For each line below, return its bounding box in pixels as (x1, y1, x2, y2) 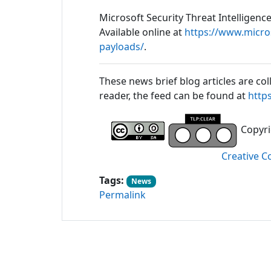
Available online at (99, 25, 185, 39)
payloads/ (99, 40, 145, 53)
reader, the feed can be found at (99, 89, 249, 102)
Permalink (99, 188, 146, 202)
